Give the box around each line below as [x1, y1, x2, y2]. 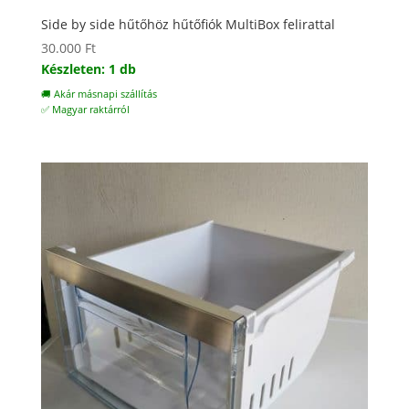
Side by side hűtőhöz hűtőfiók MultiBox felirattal [40, 15, 335, 33]
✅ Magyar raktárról [40, 102, 130, 116]
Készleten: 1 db [40, 59, 136, 78]
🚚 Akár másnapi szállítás [40, 87, 157, 100]
